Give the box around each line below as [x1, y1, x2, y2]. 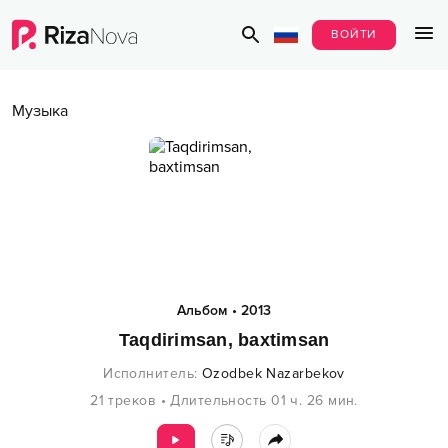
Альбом [176, 302, 228, 319]
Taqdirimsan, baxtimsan [118, 330, 330, 350]
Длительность [170, 392, 267, 409]
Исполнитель [103, 365, 195, 382]
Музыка [12, 101, 68, 121]
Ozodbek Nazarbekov [201, 365, 345, 382]
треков [108, 392, 157, 409]
